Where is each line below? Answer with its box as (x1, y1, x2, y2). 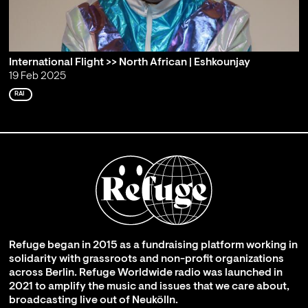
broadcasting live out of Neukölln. (8, 295, 178, 307)
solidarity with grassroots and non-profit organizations (8, 254, 284, 265)
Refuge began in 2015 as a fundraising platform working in (8, 240, 298, 252)
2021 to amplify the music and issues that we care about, (8, 281, 289, 293)
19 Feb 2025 (8, 71, 66, 82)
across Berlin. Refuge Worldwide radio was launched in (8, 267, 283, 279)
